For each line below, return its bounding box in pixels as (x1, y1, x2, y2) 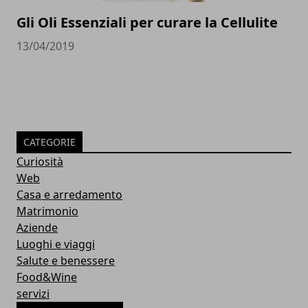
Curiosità (16, 153, 63, 169)
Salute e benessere (16, 252, 115, 268)
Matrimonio (16, 203, 78, 219)
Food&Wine (16, 269, 77, 285)
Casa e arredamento (16, 186, 122, 202)
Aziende (16, 219, 58, 235)
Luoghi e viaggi (16, 236, 95, 252)
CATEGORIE (23, 135, 76, 148)
